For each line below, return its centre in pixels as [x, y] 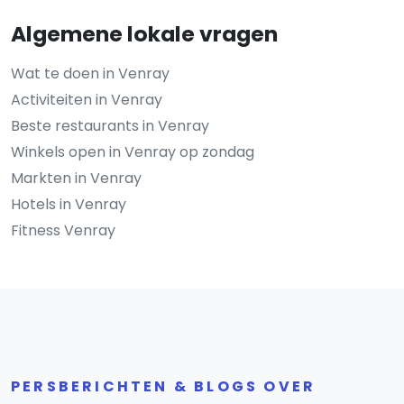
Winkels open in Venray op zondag [133, 151]
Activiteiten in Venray [87, 99]
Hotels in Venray [69, 204]
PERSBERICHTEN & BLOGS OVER [164, 386]
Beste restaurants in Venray [110, 125]
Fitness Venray [63, 230]
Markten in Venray [76, 178]
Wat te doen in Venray [90, 73]
